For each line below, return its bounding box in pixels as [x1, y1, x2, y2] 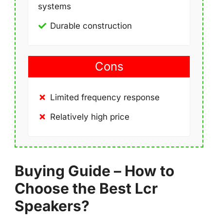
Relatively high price [50, 111, 129, 122]
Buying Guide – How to [15, 162, 174, 180]
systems [38, 1, 71, 11]
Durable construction [50, 20, 132, 31]
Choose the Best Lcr [15, 180, 158, 197]
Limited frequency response [50, 92, 160, 102]
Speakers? [15, 197, 90, 215]
